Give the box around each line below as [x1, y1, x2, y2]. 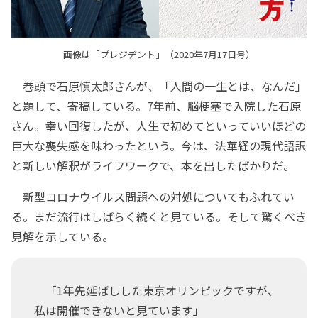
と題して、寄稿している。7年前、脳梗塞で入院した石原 [11, 97, 301, 115]
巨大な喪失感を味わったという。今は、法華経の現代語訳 [11, 137, 306, 155]
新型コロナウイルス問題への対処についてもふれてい [11, 188, 295, 206]
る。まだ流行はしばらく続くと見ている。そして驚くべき [11, 208, 307, 226]
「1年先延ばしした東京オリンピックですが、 [34, 282, 279, 300]
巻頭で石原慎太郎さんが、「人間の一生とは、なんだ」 [11, 77, 307, 95]
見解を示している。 [11, 228, 114, 246]
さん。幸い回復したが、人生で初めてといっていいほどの [11, 117, 306, 135]
